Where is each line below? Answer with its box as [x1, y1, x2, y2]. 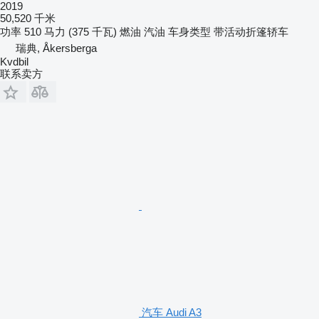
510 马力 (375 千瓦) [24, 25, 117, 38]
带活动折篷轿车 [214, 25, 288, 38]
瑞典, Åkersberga [16, 41, 97, 54]
